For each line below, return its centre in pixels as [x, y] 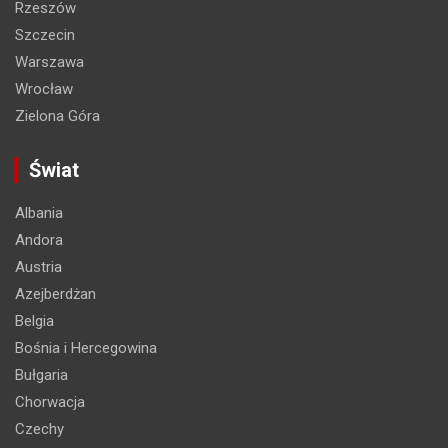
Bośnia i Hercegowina [86, 347]
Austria [38, 266]
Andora [39, 239]
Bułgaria [41, 374]
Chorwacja [50, 401]
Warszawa [49, 61]
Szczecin [45, 34]
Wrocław [44, 88]
